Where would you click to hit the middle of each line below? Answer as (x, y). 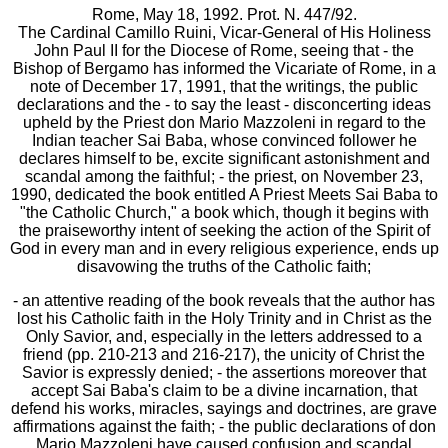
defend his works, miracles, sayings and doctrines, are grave (224, 408)
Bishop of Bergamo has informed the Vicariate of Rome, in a (224, 68)
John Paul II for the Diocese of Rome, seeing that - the (224, 50)
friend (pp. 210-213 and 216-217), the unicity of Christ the (224, 354)
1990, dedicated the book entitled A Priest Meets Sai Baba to (224, 194)
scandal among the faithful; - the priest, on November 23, (224, 176)
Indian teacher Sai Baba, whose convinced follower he (224, 140)
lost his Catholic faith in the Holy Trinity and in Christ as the (224, 318)
